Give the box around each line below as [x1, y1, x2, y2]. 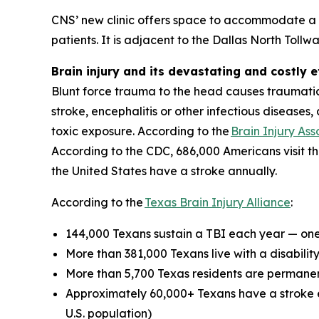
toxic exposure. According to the [51, 123, 231, 138]
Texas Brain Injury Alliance [145, 194, 291, 209]
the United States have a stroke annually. [51, 163, 280, 178]
